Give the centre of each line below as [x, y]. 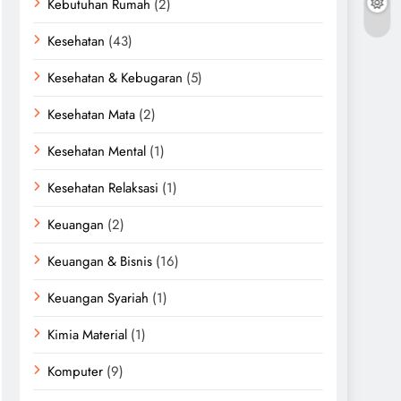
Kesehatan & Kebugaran [115, 78]
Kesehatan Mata [91, 115]
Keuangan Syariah [98, 298]
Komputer [75, 371]
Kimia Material [87, 335]
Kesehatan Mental [97, 151]
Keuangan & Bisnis [100, 261]
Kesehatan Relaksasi [103, 188]
